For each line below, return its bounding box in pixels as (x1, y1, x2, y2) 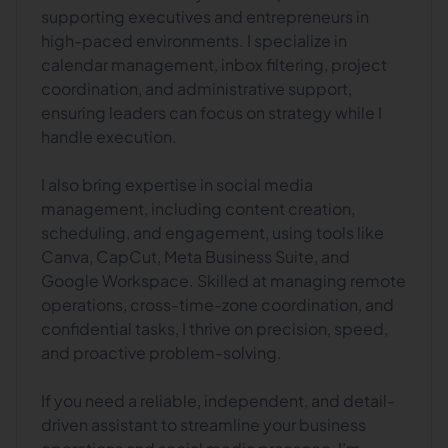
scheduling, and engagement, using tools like (41, 222, 384, 243)
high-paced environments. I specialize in (41, 30, 347, 51)
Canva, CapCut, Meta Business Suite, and (41, 246, 350, 267)
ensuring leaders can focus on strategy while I (41, 102, 382, 123)
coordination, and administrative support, (41, 78, 352, 99)
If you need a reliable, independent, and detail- (41, 390, 395, 411)
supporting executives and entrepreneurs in (41, 6, 369, 27)
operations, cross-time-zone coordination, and (41, 294, 394, 315)
